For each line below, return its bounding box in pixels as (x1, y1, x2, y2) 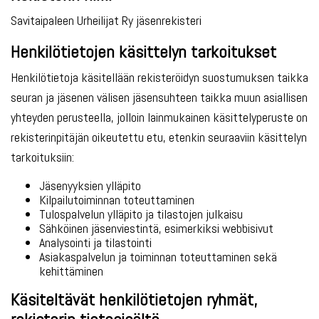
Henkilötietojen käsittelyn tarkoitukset (11, 41, 276, 63)
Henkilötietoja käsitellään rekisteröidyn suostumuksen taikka (11, 69, 308, 85)
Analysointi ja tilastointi (39, 234, 152, 251)
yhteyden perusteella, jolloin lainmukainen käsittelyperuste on (11, 109, 308, 125)
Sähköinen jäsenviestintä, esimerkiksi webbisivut (39, 220, 273, 236)
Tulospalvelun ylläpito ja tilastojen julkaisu (39, 206, 243, 222)
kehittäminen (39, 263, 103, 279)
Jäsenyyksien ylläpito (39, 177, 141, 194)
